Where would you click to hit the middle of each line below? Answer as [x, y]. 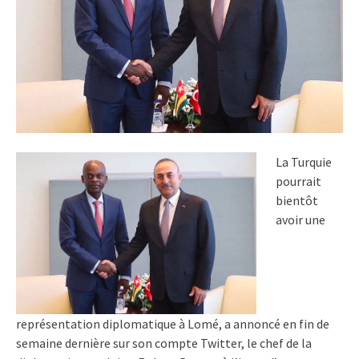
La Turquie [304, 162]
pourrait [298, 182]
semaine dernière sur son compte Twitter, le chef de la [164, 343]
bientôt [297, 201]
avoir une [301, 220]
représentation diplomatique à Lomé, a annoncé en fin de [173, 323]
